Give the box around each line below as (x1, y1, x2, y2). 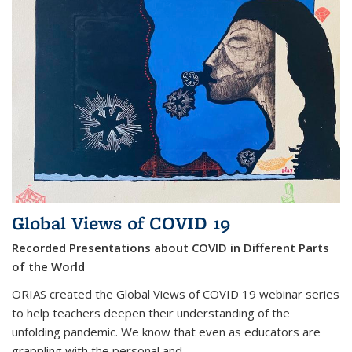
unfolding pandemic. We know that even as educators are (12, 324, 321, 340)
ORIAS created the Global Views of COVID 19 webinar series (12, 286, 339, 302)
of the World (12, 258, 85, 275)
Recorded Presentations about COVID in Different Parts (12, 240, 329, 256)
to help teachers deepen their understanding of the (12, 305, 290, 321)
